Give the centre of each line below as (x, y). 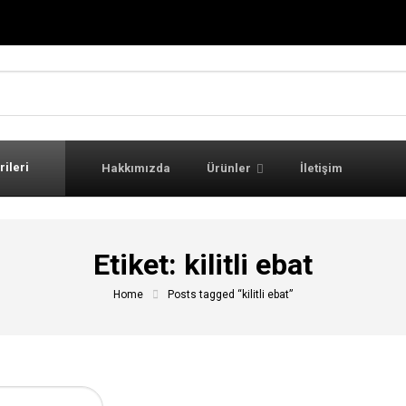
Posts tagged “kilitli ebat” (230, 295)
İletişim (321, 168)
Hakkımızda (136, 168)
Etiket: (139, 265)
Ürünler (229, 168)
